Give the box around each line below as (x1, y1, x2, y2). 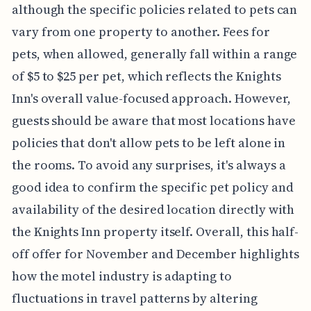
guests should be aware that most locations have (11, 111, 296, 129)
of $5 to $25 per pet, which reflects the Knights (11, 67, 281, 85)
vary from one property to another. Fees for (11, 22, 270, 40)
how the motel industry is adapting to (11, 267, 233, 285)
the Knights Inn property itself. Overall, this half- (11, 222, 299, 240)
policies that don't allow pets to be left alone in (11, 133, 286, 151)
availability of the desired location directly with (11, 200, 295, 218)
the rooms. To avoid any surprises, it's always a (11, 155, 286, 174)
